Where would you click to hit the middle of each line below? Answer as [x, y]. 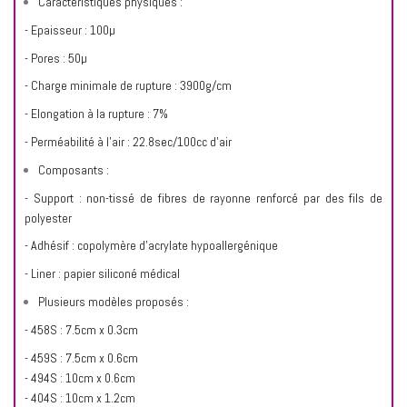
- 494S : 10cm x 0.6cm [80, 377]
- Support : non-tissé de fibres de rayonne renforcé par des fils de [203, 198]
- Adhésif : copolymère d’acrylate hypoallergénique [151, 246]
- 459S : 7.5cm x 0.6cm [81, 357]
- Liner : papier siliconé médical [102, 274]
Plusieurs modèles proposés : [114, 301]
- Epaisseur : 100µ [70, 30]
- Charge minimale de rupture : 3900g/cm [128, 86]
